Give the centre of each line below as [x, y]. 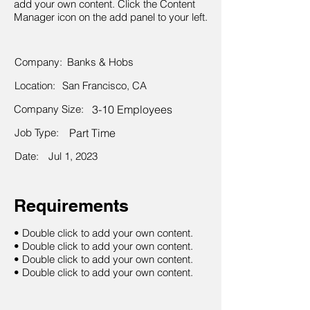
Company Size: [49, 109]
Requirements [71, 206]
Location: [36, 85]
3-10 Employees [132, 109]
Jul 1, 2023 [73, 156]
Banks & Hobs [100, 62]
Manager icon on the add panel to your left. [111, 17]
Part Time [92, 133]
